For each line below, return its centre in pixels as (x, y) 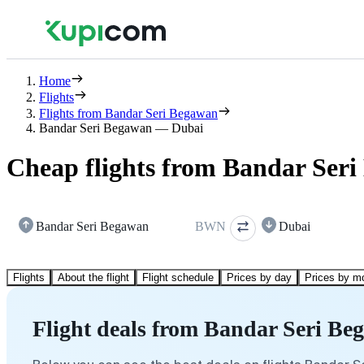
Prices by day (259, 277)
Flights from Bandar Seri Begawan (128, 113)
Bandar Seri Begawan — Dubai (121, 128)
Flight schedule (178, 277)
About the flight (93, 277)
